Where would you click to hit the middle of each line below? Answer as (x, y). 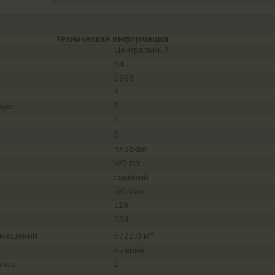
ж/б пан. (130, 191)
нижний (129, 250)
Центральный (141, 50)
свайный (131, 177)
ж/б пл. (128, 163)
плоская (130, 149)
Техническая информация (112, 39)
